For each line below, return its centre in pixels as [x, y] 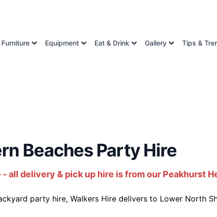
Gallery [156, 43]
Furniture [15, 43]
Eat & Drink [112, 43]
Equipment [62, 43]
